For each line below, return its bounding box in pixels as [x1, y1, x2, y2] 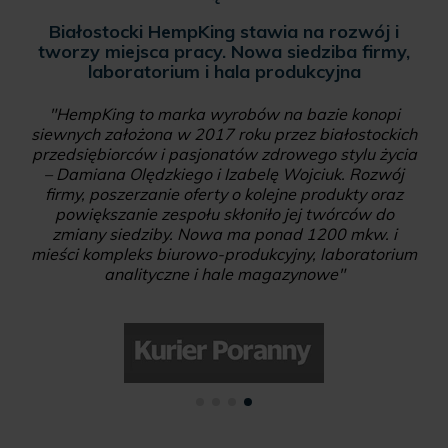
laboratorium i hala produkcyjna [87, 60, 361, 84]
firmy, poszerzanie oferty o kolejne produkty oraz [45, 184, 403, 205]
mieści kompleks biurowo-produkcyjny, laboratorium [31, 244, 417, 265]
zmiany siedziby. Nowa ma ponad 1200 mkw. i [51, 224, 397, 245]
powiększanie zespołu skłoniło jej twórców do [54, 204, 394, 225]
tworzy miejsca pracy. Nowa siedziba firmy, [38, 40, 410, 64]
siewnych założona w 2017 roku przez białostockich [31, 124, 417, 145]
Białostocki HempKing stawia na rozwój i [49, 20, 399, 44]
